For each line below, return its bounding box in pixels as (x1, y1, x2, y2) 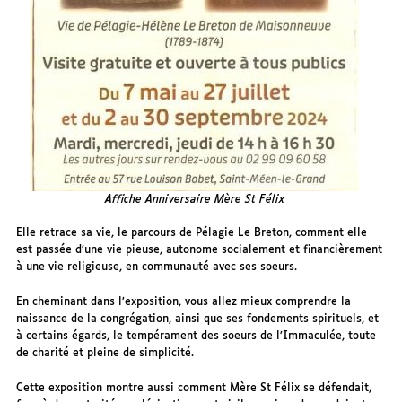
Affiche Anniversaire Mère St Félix (104, 194, 284, 206)
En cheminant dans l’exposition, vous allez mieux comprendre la (16, 296, 352, 309)
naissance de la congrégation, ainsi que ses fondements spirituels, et (16, 313, 380, 326)
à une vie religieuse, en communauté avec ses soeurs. (16, 261, 298, 274)
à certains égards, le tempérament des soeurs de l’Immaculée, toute (16, 330, 377, 343)
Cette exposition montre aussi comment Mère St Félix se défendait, (16, 382, 372, 395)
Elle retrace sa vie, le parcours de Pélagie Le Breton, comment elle (16, 227, 368, 240)
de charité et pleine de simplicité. (16, 347, 195, 360)
